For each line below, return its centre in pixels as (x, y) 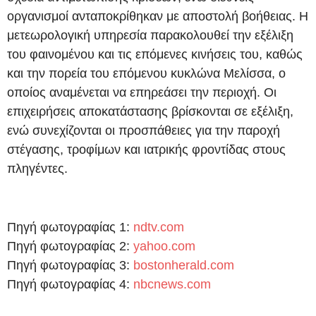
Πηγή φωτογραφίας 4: (70, 284)
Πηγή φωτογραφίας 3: (70, 265)
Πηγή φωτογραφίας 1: (70, 227)
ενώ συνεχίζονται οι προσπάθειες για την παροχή (144, 131)
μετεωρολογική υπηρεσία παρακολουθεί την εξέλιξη (150, 36)
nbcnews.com (172, 284)
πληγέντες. (37, 169)
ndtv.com (159, 227)
